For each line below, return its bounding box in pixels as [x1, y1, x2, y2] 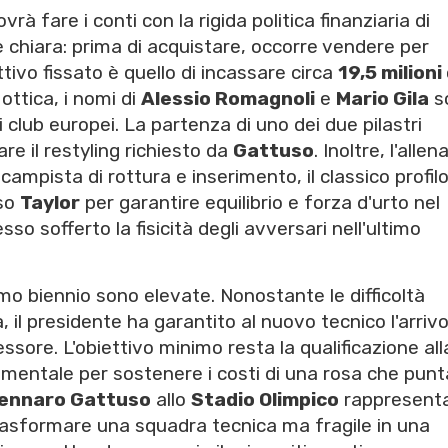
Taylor [20, 191, 80, 215]
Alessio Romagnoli [141, 87, 315, 111]
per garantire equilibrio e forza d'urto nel [80, 191, 440, 215]
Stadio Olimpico [191, 388, 339, 412]
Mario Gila [336, 87, 429, 111]
